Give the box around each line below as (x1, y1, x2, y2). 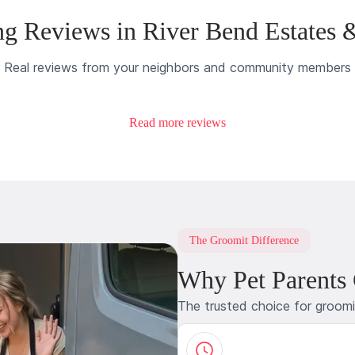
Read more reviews (129, 115, 226, 129)
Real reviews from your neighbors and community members (4, 59, 351, 75)
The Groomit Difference (189, 234, 299, 246)
